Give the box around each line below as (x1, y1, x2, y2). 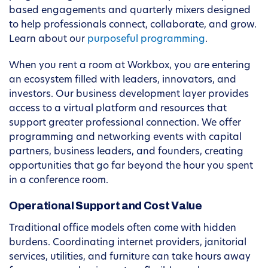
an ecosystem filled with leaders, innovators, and (9, 75, 236, 86)
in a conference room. (9, 176, 108, 186)
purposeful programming (87, 35, 205, 45)
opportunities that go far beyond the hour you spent (9, 162, 253, 172)
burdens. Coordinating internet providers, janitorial (9, 238, 246, 248)
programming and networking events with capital (9, 133, 242, 143)
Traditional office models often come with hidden (9, 224, 236, 234)
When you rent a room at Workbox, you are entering (9, 61, 251, 71)
